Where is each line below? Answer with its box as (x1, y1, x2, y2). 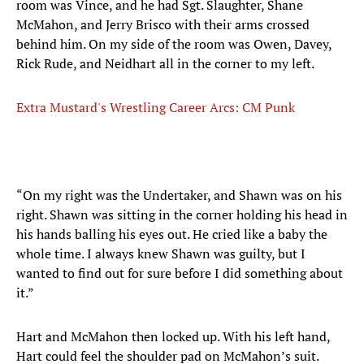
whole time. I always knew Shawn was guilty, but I (16, 245, 305, 263)
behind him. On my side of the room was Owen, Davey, (16, 35, 331, 54)
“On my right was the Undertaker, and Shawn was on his (16, 186, 342, 205)
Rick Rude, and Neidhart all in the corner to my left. (16, 54, 314, 73)
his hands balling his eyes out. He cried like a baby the (16, 225, 327, 244)
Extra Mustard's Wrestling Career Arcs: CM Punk (16, 98, 295, 117)
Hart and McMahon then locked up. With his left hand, (16, 327, 330, 346)
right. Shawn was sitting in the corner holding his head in (16, 206, 348, 224)
